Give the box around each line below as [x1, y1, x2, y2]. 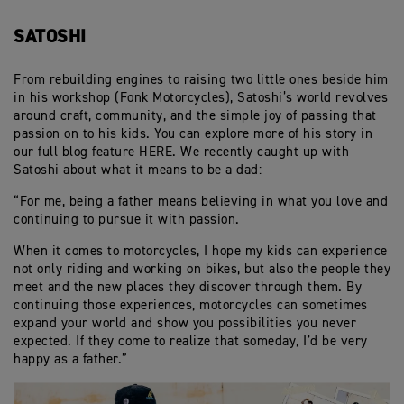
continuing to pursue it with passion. [14, 213, 240, 227]
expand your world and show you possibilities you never [14, 317, 356, 331]
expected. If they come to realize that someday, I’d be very [14, 335, 368, 349]
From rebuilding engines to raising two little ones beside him [14, 73, 389, 87]
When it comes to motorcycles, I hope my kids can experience [14, 244, 388, 259]
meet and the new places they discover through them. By [14, 280, 362, 295]
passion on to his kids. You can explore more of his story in [14, 127, 372, 142]
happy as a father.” [14, 353, 128, 367]
